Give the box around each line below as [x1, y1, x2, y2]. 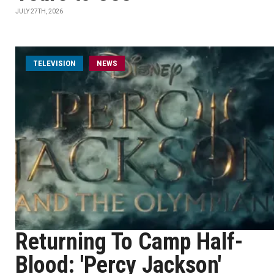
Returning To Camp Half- [15, 228, 243, 255]
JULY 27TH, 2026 [15, 8, 63, 15]
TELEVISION [33, 59, 76, 68]
